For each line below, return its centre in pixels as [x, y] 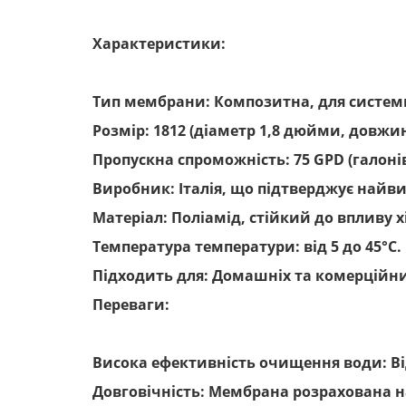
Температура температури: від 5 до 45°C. [247, 246]
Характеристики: [159, 43]
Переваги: [131, 304]
